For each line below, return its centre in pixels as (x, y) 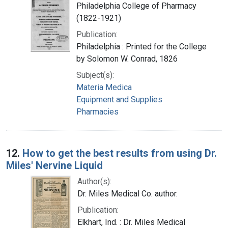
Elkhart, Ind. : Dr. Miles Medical (131, 222)
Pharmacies (97, 111)
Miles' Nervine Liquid (54, 165)
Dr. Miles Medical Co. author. (127, 193)
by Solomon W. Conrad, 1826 (127, 59)
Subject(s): (95, 75)
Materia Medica (104, 87)
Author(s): (94, 181)
